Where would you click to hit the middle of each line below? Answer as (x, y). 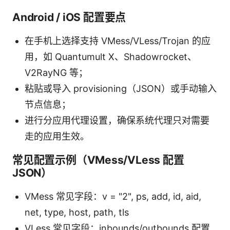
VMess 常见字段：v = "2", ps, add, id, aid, (113, 196)
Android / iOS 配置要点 (69, 17)
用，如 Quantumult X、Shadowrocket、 (111, 56)
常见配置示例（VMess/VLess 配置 (98, 160)
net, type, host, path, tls (77, 212)
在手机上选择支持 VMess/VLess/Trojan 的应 (118, 41)
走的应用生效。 (57, 136)
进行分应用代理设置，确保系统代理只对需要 (117, 120)
